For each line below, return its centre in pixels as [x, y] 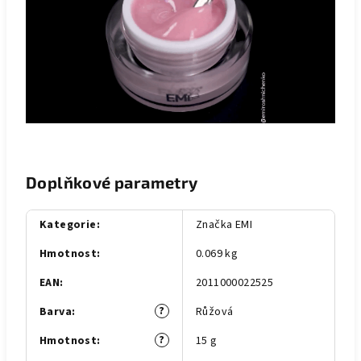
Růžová [215, 312]
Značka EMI [224, 225]
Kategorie [68, 225]
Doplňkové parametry [112, 182]
